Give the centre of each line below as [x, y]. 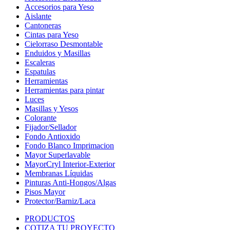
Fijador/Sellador [51, 127]
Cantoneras [43, 25]
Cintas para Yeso [52, 34]
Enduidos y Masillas [57, 53]
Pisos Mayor [45, 191]
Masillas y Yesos [51, 108]
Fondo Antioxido [52, 136]
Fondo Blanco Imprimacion [69, 145]
